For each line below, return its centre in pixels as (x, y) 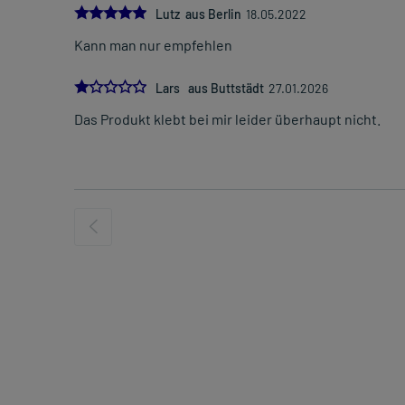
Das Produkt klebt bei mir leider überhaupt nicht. (227, 119)
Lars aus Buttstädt (210, 89)
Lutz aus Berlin (198, 14)
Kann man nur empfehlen (153, 45)
